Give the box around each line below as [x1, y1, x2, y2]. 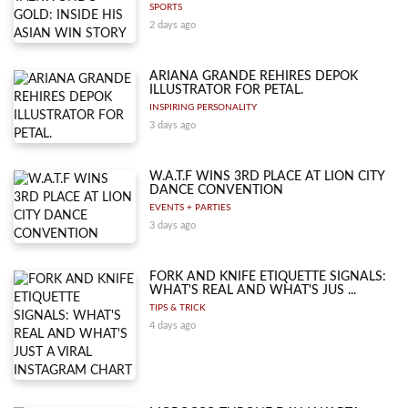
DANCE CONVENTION [149, 183, 284, 197]
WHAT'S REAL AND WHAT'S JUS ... [149, 283, 357, 297]
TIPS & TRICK [149, 302, 207, 312]
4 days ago [149, 320, 197, 331]
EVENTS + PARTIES [149, 202, 231, 212]
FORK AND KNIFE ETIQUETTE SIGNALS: [149, 270, 387, 283]
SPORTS [149, 2, 183, 12]
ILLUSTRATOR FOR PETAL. [149, 83, 304, 97]
